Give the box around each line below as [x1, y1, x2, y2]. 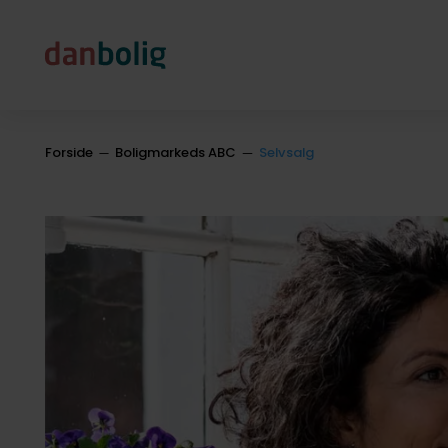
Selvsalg [258, 142, 314, 162]
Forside [44, 142, 93, 162]
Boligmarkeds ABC [115, 142, 237, 162]
